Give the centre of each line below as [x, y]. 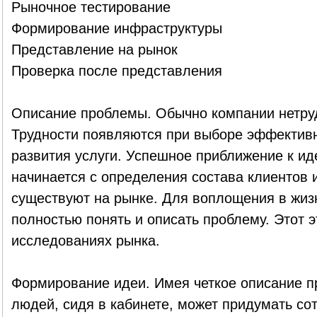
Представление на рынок [94, 50]
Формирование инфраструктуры [116, 28]
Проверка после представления [116, 71]
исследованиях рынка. [85, 241]
